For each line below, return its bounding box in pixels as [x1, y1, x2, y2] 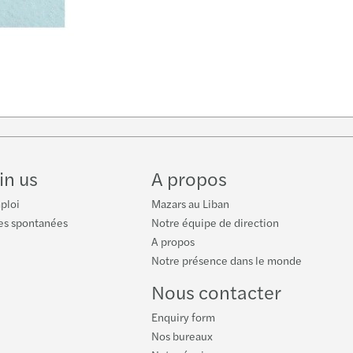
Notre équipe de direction [151, 214, 279, 231]
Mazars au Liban [151, 195, 229, 212]
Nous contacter [151, 278, 281, 306]
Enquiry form [151, 309, 215, 325]
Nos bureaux [151, 328, 213, 344]
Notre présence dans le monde [151, 252, 302, 269]
